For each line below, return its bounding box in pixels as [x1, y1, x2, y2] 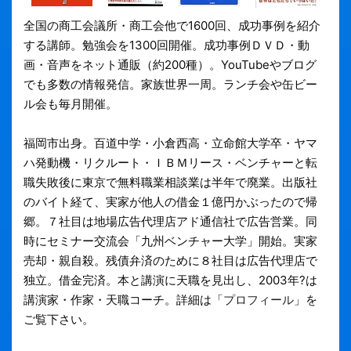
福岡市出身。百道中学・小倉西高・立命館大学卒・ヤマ [24, 136, 317, 151]
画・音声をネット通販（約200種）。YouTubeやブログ [24, 57, 317, 73]
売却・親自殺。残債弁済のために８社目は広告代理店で [24, 253, 317, 269]
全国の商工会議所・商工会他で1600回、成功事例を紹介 [24, 18, 320, 34]
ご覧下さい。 [24, 312, 94, 327]
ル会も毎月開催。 [24, 96, 118, 112]
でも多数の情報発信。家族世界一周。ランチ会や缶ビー [24, 77, 317, 92]
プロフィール [223, 292, 294, 308]
